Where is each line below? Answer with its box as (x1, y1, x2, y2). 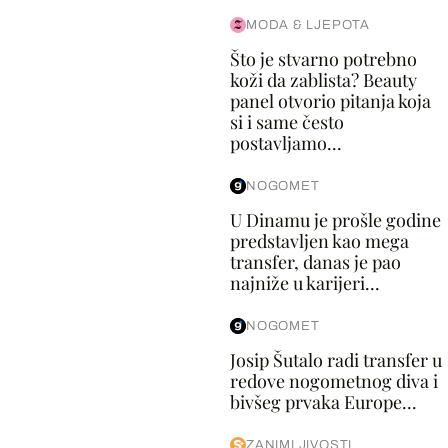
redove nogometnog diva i (229, 369, 438, 393)
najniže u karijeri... (229, 271, 380, 295)
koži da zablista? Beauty (229, 68, 417, 92)
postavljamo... (229, 131, 342, 155)
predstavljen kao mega (229, 229, 409, 253)
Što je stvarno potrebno (229, 47, 417, 71)
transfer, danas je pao (229, 250, 401, 274)
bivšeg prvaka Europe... (229, 390, 417, 414)
